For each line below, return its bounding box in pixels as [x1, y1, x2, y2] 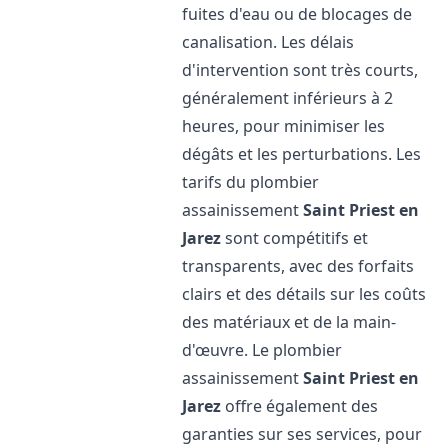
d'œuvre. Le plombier [182, 339, 343, 361]
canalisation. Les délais [182, 31, 355, 53]
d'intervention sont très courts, [182, 59, 419, 81]
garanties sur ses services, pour [182, 423, 423, 445]
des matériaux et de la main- [182, 311, 397, 333]
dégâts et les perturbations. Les [182, 143, 422, 165]
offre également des [221, 395, 379, 417]
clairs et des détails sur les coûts [182, 283, 427, 305]
